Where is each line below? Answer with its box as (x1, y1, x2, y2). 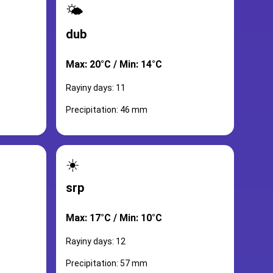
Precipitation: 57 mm (66, 258, 147, 268)
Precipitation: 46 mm (66, 105, 147, 115)
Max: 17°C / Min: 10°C (66, 212, 162, 224)
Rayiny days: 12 (66, 236, 126, 246)
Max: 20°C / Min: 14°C (66, 58, 162, 70)
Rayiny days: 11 (66, 83, 126, 93)
